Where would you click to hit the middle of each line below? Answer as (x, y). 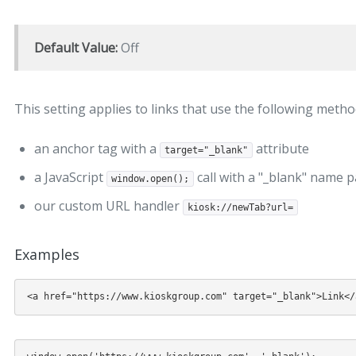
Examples (46, 254)
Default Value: (75, 47)
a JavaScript (70, 177)
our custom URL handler (108, 205)
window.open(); (150, 178)
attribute (281, 148)
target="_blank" (206, 150)
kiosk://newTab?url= (240, 207)
